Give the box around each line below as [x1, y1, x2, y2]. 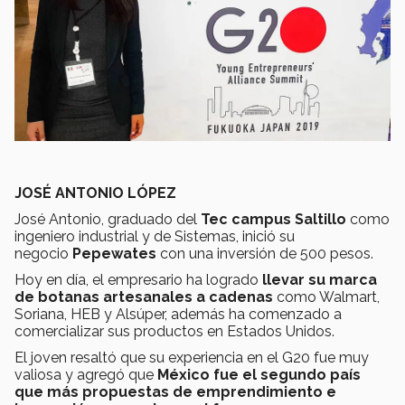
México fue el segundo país [157, 366, 361, 384]
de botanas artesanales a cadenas [14, 288, 273, 306]
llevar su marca [262, 271, 377, 289]
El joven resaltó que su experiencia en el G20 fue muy [14, 349, 369, 367]
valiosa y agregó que [14, 366, 157, 384]
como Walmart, [273, 288, 380, 306]
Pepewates [72, 245, 160, 263]
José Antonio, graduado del [14, 211, 201, 229]
